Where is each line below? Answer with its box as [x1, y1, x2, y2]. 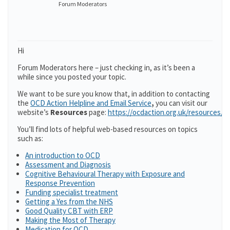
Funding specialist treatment [25, 187, 118, 197]
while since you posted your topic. [17, 72, 126, 82]
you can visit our [156, 98, 207, 108]
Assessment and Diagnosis [25, 160, 111, 169]
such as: [17, 133, 43, 143]
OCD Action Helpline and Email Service [30, 98, 151, 108]
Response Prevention [25, 178, 95, 188]
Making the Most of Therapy [25, 215, 116, 225]
